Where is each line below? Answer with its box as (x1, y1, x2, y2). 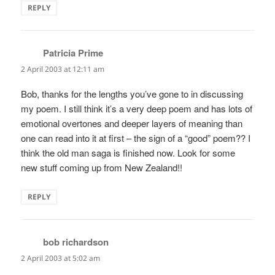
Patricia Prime (43, 45, 104, 60)
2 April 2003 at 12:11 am (21, 63, 105, 74)
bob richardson (43, 234, 109, 249)
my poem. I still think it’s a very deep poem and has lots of (21, 101, 253, 115)
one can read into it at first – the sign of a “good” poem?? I (21, 131, 251, 144)
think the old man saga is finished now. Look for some (21, 145, 236, 159)
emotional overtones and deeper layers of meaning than (21, 116, 243, 130)
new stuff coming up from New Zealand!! (21, 160, 183, 174)
